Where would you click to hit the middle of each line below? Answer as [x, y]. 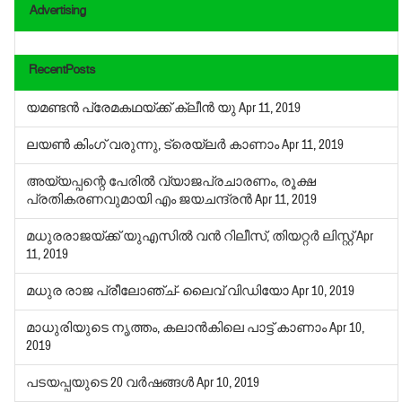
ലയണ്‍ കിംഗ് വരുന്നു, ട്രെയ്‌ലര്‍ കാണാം [154, 145]
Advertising [57, 13]
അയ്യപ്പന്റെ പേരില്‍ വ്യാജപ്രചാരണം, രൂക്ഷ [171, 182]
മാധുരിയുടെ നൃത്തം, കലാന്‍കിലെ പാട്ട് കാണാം [178, 328]
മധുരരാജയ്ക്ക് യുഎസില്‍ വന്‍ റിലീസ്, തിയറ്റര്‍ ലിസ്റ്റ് [192, 237]
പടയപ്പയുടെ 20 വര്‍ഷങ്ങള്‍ [112, 383]
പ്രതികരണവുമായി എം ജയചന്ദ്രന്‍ [141, 200]
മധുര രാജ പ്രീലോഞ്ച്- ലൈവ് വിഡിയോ [159, 292]
